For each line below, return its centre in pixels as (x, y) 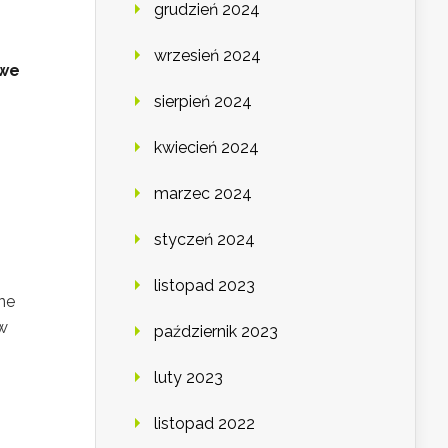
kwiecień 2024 (206, 148)
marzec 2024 (203, 194)
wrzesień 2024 (207, 56)
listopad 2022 (204, 424)
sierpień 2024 (203, 102)
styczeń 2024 (204, 240)
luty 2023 (188, 378)
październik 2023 (216, 332)
